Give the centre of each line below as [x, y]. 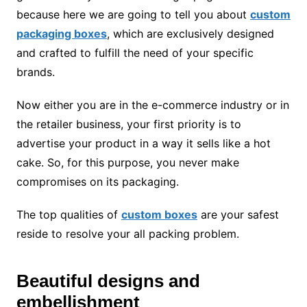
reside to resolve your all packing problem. [127, 234]
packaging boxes [61, 34]
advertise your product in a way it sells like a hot [143, 144]
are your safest [238, 215]
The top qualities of [69, 215]
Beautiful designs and [108, 281]
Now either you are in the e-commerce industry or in [152, 105]
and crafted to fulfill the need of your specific [135, 53]
